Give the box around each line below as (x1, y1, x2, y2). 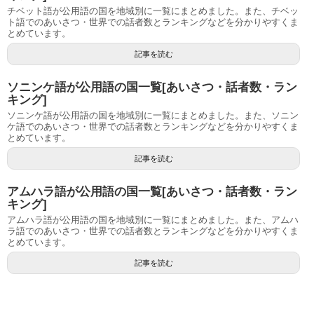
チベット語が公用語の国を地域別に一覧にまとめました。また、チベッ (7, 6, 299, 16)
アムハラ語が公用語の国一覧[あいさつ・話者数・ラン (7, 185, 297, 198)
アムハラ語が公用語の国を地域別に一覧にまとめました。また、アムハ (7, 214, 299, 225)
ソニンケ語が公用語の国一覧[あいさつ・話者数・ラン (7, 81, 297, 94)
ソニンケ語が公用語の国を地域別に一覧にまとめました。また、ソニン (7, 110, 299, 121)
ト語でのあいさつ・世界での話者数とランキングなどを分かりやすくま (7, 17, 299, 27)
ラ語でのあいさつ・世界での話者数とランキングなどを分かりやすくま (7, 226, 299, 236)
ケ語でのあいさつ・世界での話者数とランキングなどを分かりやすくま (7, 121, 299, 132)
